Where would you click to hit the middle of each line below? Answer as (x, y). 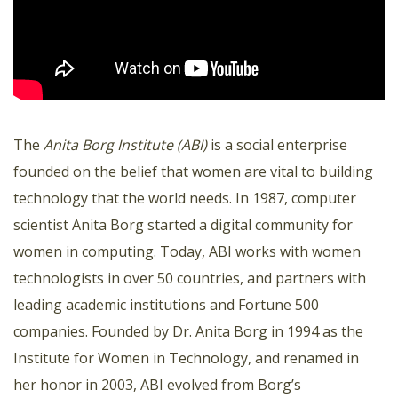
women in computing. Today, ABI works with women (187, 251)
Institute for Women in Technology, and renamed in (186, 358)
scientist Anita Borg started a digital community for (183, 224)
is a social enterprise (277, 144)
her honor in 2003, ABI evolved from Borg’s (157, 384)
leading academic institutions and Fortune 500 (166, 304)
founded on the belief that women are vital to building (193, 171)
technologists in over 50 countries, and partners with (190, 278)
